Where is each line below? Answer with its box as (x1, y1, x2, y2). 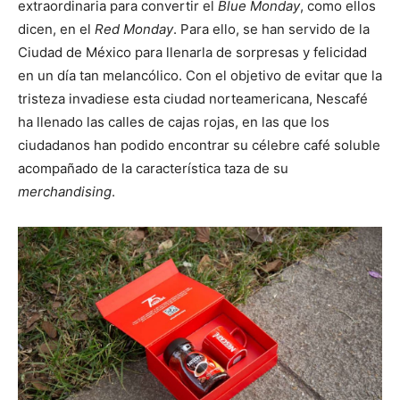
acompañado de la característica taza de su (18, 159, 288, 177)
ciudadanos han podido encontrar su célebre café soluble (18, 136, 380, 154)
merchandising (18, 182, 112, 200)
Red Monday (95, 20, 173, 37)
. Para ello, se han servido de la (173, 20, 370, 37)
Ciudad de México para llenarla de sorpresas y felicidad (18, 43, 367, 61)
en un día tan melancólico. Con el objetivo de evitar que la (18, 66, 382, 84)
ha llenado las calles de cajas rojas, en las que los (18, 112, 329, 130)
